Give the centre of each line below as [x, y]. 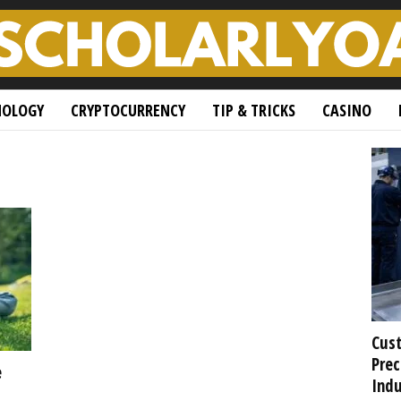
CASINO [346, 110]
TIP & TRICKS [253, 110]
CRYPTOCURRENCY [128, 110]
